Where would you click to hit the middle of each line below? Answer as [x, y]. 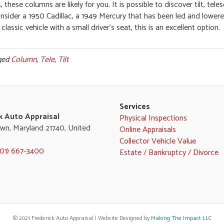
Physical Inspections [153, 118]
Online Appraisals [147, 129]
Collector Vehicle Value [157, 141]
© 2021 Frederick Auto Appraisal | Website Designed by [82, 218]
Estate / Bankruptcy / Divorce [169, 152]
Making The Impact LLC [181, 218]
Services [134, 106]
